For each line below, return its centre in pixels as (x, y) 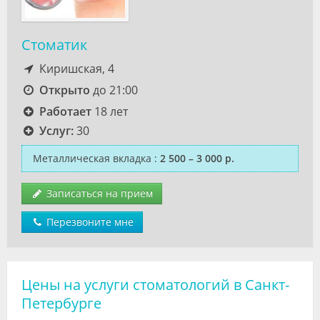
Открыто (64, 90)
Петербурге (61, 303)
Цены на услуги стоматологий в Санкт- (155, 285)
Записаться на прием (98, 193)
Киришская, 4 (75, 69)
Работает (65, 111)
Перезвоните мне (89, 222)
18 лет (109, 111)
